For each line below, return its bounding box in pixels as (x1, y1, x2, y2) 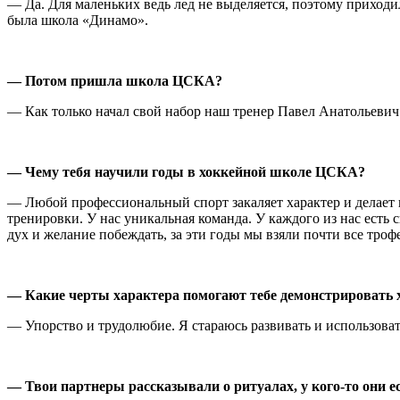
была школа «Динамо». (7, 12, 148, 28)
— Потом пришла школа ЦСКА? (7, 72, 222, 88)
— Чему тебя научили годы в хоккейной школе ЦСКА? (7, 163, 365, 179)
